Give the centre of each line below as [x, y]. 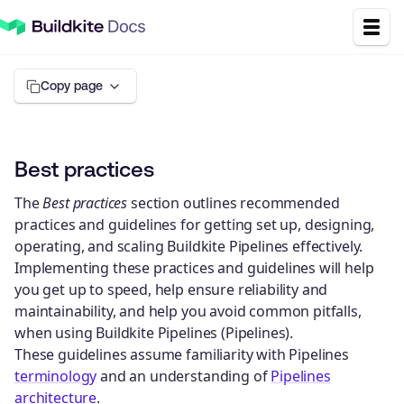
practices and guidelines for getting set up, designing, [195, 224]
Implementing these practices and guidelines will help [194, 267]
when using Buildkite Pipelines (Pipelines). [154, 332]
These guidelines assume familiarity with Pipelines [182, 354]
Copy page [72, 86]
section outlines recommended [234, 202]
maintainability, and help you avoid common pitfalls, [188, 311]
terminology [56, 376]
